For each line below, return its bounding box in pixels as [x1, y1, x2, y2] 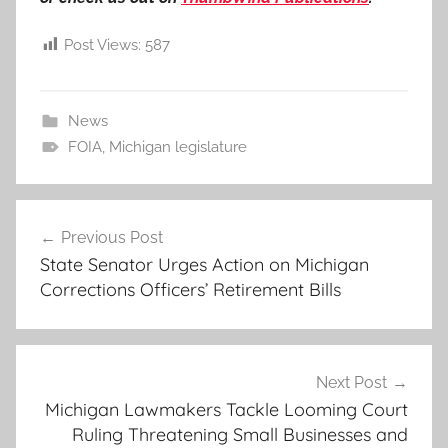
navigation [15, 237, 146, 268]
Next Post [316, 373, 387, 393]
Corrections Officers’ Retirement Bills [40, 277, 341, 301]
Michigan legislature [108, 137, 247, 156]
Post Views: [64, 36, 141, 55]
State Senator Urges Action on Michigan [40, 252, 369, 276]
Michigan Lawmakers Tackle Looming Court [45, 398, 408, 422]
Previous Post [61, 227, 163, 247]
